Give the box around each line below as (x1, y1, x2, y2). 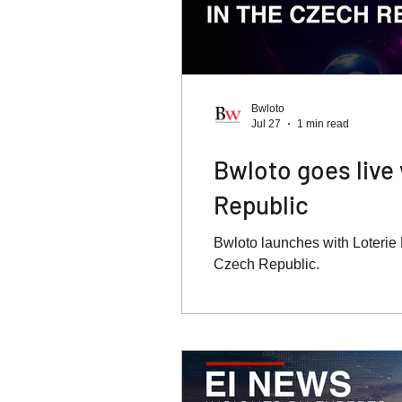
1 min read (297, 117, 349, 130)
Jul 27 (251, 117, 281, 130)
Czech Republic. (214, 257, 319, 272)
